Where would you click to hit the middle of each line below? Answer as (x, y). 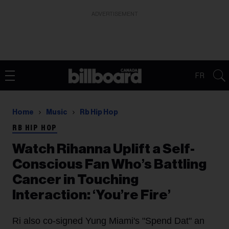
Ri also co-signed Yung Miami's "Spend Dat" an (108, 221)
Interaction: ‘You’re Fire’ (91, 195)
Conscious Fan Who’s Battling (109, 164)
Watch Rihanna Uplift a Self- (104, 149)
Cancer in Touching (75, 180)
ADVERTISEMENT (114, 14)
